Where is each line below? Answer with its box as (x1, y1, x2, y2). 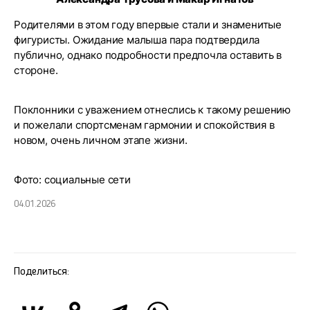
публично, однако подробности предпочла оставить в (14, 48, 282, 62)
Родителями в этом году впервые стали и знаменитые (14, 18, 282, 31)
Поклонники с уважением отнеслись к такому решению (14, 103, 291, 116)
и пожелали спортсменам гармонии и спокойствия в (14, 118, 275, 131)
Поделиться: (14, 266, 69, 277)
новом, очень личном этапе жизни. (14, 134, 188, 147)
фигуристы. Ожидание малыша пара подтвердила (14, 33, 260, 46)
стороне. (14, 64, 58, 77)
